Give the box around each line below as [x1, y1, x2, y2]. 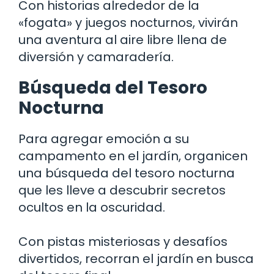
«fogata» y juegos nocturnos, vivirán [18, 14, 238, 32]
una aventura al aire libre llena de [18, 31, 227, 49]
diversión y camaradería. [18, 48, 174, 66]
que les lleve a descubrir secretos [18, 182, 226, 199]
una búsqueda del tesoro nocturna [18, 165, 235, 182]
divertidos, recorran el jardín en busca [18, 250, 254, 268]
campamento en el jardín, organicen [18, 147, 248, 165]
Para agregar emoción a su [18, 130, 189, 148]
